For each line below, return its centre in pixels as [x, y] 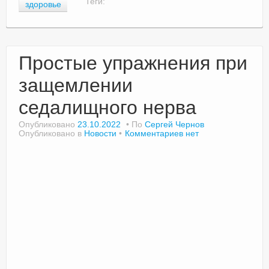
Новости [100, 134]
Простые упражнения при [133, 63]
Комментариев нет [162, 134]
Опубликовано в [51, 134]
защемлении [76, 86]
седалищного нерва [107, 108]
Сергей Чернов [174, 125]
